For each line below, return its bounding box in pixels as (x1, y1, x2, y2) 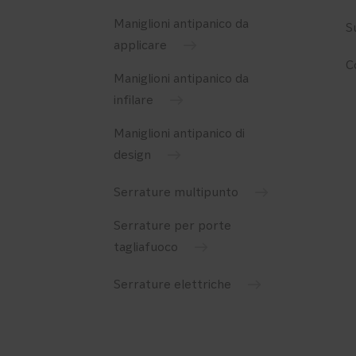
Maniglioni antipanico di (113, 127, 245, 141)
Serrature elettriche (113, 278, 231, 292)
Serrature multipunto (113, 186, 238, 199)
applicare (113, 39, 167, 52)
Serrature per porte (113, 219, 231, 233)
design (113, 149, 151, 162)
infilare (113, 94, 153, 107)
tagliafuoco (113, 241, 178, 254)
